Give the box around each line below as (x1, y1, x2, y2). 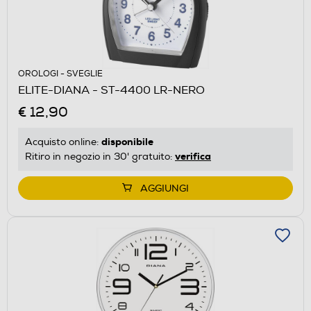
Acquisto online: (25, 136, 101, 149)
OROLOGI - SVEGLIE (18, 69, 103, 80)
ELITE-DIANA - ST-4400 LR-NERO (18, 83, 205, 98)
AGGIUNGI (140, 183, 189, 195)
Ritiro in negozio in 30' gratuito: (25, 151, 175, 163)
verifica (175, 150, 211, 163)
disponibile (101, 135, 153, 149)
